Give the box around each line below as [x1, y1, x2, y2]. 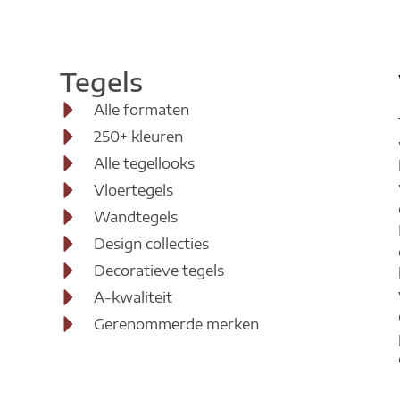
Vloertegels [93, 181, 173, 200]
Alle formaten [93, 101, 189, 120]
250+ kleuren [93, 128, 183, 146]
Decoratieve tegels [93, 262, 224, 280]
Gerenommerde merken [93, 315, 259, 334]
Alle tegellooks [93, 154, 195, 173]
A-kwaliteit [93, 288, 172, 307]
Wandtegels [93, 208, 178, 227]
